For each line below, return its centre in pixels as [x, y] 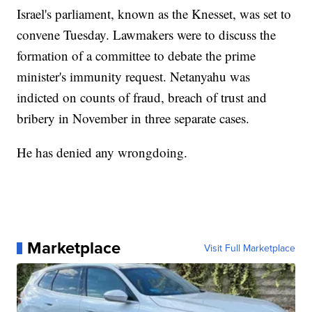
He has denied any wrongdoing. [102, 153]
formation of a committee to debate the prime [136, 56]
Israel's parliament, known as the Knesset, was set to [154, 14]
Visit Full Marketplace [249, 248]
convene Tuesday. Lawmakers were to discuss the [147, 35]
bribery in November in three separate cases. [133, 118]
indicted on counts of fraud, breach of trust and [142, 97]
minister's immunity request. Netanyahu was [134, 77]
